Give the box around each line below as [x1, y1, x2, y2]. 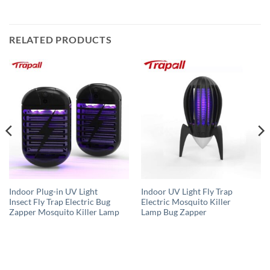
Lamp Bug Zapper [140, 207, 207, 217]
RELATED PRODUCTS [9, 33, 112, 45]
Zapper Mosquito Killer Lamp [8, 207, 119, 217]
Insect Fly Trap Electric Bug [8, 196, 110, 207]
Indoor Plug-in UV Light [8, 186, 98, 196]
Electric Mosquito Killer [140, 196, 231, 207]
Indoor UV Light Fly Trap [140, 186, 233, 196]
